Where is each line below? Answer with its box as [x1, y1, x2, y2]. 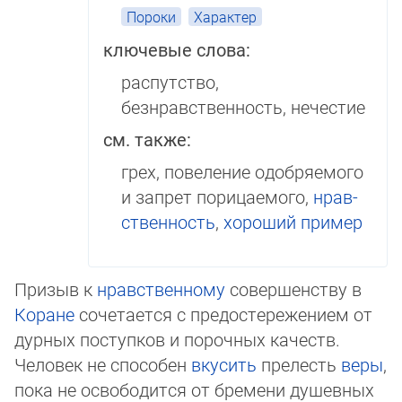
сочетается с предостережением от [74, 302, 372, 326]
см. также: [103, 127, 191, 151]
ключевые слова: [103, 38, 250, 61]
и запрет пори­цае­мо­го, [121, 185, 313, 208]
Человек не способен [14, 353, 191, 376]
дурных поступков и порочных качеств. [14, 328, 340, 351]
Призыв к [14, 277, 97, 301]
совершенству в [225, 277, 362, 301]
